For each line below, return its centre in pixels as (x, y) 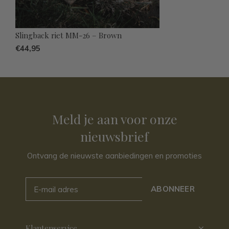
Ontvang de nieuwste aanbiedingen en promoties (114, 156)
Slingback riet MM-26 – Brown (68, 36)
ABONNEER (173, 189)
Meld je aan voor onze (114, 119)
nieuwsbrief (114, 136)
